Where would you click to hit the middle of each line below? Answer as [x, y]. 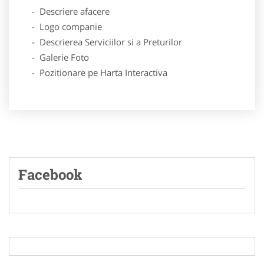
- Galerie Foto [53, 57]
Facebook [50, 174]
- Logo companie [60, 26]
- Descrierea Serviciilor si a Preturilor [100, 42]
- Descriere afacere [64, 11]
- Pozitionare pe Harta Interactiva [93, 72]
